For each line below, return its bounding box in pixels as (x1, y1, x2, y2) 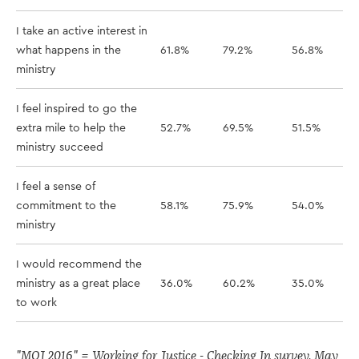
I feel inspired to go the (16, 101, 137, 115)
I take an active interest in (16, 23, 147, 38)
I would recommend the (16, 256, 142, 271)
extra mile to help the (16, 120, 126, 135)
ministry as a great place (16, 276, 140, 290)
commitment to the (16, 198, 116, 212)
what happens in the (16, 42, 121, 57)
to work (16, 295, 57, 309)
